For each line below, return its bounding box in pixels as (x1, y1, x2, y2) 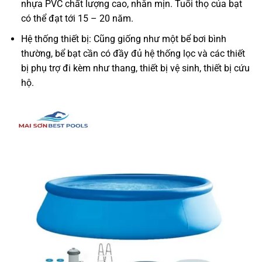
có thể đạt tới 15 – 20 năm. (20, 13, 133, 25)
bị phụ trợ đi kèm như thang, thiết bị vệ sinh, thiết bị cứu (20, 62, 250, 74)
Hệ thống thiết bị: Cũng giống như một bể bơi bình (20, 33, 226, 44)
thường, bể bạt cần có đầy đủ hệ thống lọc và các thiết (20, 47, 245, 59)
